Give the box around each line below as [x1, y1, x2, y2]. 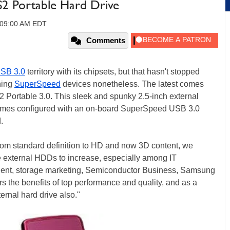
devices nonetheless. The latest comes [61, 80, 204, 88]
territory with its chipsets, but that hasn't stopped [25, 67, 200, 76]
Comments [86, 36, 125, 45]
